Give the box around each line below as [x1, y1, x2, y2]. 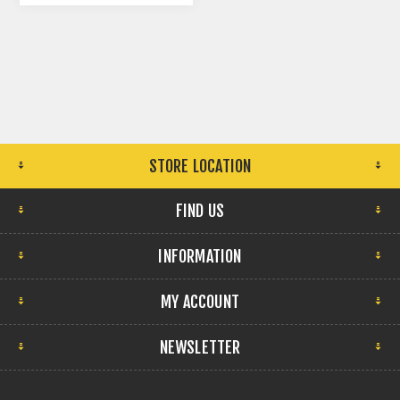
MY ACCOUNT [161, 291, 239, 312]
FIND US [175, 200, 225, 221]
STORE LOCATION [148, 155, 252, 176]
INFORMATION [158, 246, 242, 266]
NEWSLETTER [159, 337, 241, 357]
